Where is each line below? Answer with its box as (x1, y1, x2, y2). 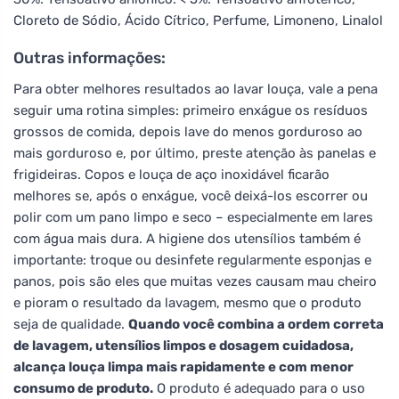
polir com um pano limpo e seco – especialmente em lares (13, 208, 373, 225)
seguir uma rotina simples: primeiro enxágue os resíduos (13, 102, 368, 118)
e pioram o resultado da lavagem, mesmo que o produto (13, 294, 362, 311)
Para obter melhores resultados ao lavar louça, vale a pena (13, 80, 378, 97)
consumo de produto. (13, 379, 153, 396)
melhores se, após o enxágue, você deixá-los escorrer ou (13, 187, 368, 204)
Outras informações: (13, 48, 166, 67)
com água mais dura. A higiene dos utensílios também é (13, 230, 361, 247)
